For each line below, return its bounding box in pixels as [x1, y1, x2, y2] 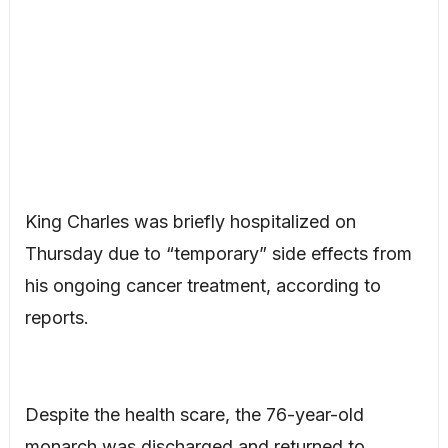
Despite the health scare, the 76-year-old [24, 404, 364, 426]
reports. [24, 307, 89, 329]
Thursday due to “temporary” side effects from [24, 243, 412, 265]
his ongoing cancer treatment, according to [24, 275, 381, 297]
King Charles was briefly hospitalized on [24, 211, 356, 233]
